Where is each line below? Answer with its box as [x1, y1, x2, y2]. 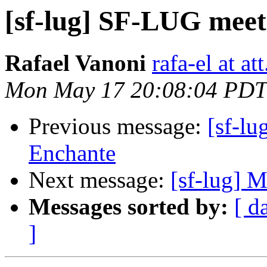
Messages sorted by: [29, 194, 228, 220]
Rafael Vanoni [5, 50, 146, 76]
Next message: [29, 167, 170, 193]
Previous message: [29, 113, 207, 139]
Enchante [29, 140, 116, 166]
